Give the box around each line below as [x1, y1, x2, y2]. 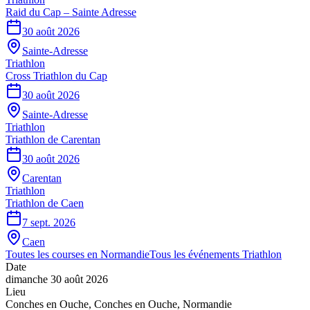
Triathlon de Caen [6, 197, 84, 209]
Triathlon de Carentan [6, 133, 100, 145]
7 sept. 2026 [22, 216, 75, 228]
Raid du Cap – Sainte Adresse [6, 6, 136, 18]
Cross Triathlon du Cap [6, 69, 107, 82]
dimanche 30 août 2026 [6, 273, 108, 285]
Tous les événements [149, 248, 242, 260]
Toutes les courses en [6, 248, 100, 260]
